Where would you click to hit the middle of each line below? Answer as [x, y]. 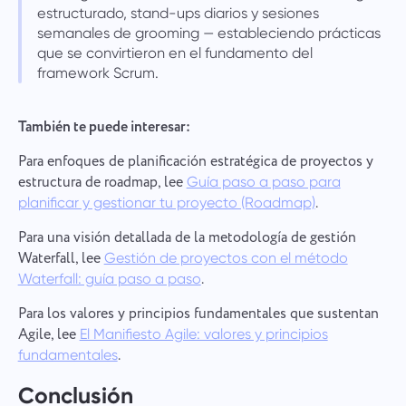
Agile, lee [48, 335]
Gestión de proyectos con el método [226, 258]
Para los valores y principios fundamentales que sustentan [198, 314]
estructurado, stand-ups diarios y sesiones [178, 13]
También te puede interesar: [104, 127]
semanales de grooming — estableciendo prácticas [208, 33]
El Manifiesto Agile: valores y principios [203, 334]
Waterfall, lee [61, 259]
